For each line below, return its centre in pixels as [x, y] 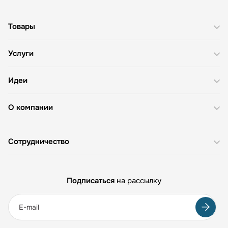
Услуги [21, 53]
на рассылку [139, 180]
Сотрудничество [39, 141]
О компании [31, 107]
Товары [22, 26]
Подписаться [92, 180]
